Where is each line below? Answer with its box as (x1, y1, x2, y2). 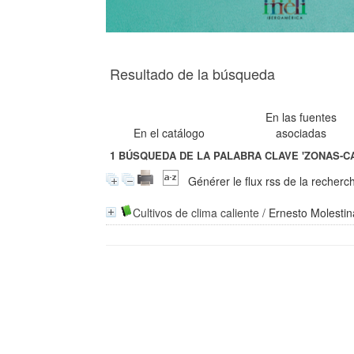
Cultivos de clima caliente (133, 205, 260, 220)
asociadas (276, 125, 327, 141)
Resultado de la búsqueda (110, 63, 276, 84)
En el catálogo (134, 125, 205, 141)
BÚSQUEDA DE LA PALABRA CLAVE (115, 148, 303, 164)
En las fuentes (265, 109, 337, 125)
